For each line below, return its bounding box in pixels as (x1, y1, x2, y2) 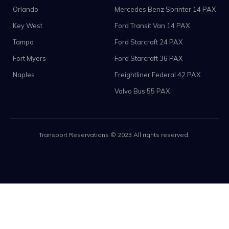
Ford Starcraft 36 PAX (114, 54, 182, 62)
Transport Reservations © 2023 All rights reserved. (39, 130, 190, 139)
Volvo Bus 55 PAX (114, 86, 170, 95)
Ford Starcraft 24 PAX (114, 37, 182, 46)
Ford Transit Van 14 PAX (114, 21, 190, 30)
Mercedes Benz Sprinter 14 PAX (114, 5, 216, 13)
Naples (13, 70, 35, 79)
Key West (13, 21, 42, 30)
